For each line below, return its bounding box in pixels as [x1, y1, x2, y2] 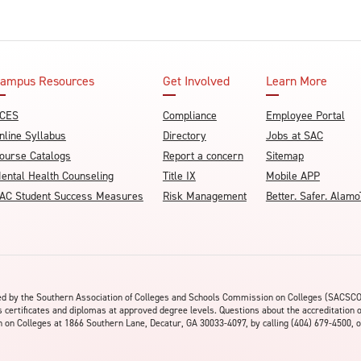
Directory [162, 128, 206, 143]
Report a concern [162, 148, 243, 164]
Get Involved [162, 73, 230, 89]
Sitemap [265, 148, 304, 164]
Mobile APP [265, 168, 320, 184]
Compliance [162, 108, 217, 123]
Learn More [265, 73, 327, 89]
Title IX [162, 168, 196, 184]
